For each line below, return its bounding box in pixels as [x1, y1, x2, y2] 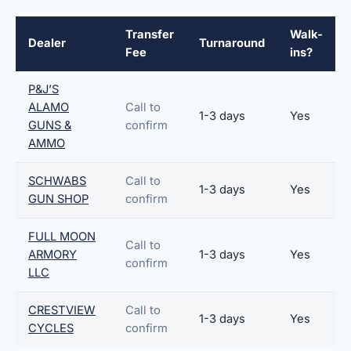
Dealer [28, 36, 66, 50]
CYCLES [28, 321, 74, 335]
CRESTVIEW [28, 303, 96, 317]
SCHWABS [28, 174, 86, 188]
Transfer [125, 27, 174, 42]
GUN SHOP [28, 192, 89, 206]
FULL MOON [28, 230, 96, 244]
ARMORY [28, 248, 77, 262]
